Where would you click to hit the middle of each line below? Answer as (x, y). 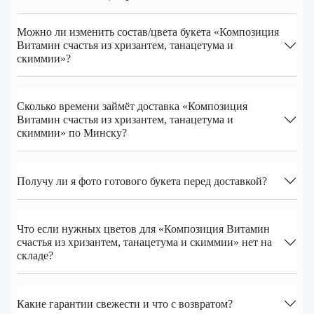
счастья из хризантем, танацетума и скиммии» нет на (144, 243)
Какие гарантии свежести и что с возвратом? (125, 303)
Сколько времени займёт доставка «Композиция (132, 107)
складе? (35, 256)
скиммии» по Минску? (72, 133)
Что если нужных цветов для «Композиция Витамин (143, 229)
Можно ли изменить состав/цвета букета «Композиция (148, 32)
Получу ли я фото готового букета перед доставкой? (142, 181)
